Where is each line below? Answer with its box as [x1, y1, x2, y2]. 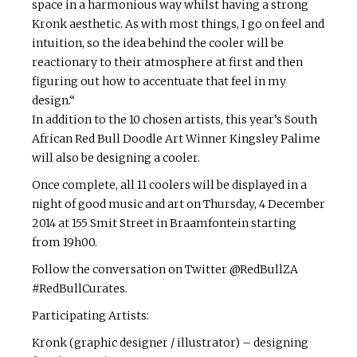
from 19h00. [32, 235, 97, 250]
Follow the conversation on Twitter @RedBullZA [32, 262, 298, 277]
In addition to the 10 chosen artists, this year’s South [32, 112, 317, 127]
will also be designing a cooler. [32, 151, 200, 166]
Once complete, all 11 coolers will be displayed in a [32, 178, 307, 193]
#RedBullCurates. [32, 281, 127, 296]
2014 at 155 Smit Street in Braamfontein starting [32, 216, 296, 231]
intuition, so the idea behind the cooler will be [32, 36, 284, 51]
